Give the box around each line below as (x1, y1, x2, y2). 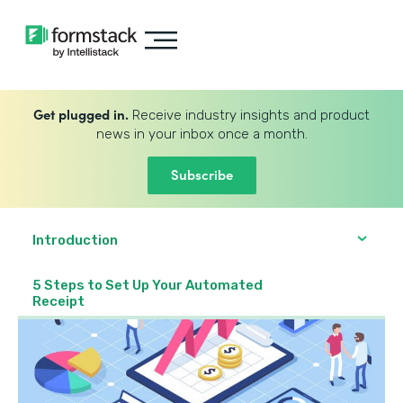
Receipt (32, 293, 85, 309)
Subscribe (170, 165, 233, 184)
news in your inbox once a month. (95, 126, 308, 142)
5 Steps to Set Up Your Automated (32, 277, 263, 293)
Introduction (32, 232, 118, 248)
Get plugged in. (33, 104, 129, 123)
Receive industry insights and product (129, 107, 370, 123)
